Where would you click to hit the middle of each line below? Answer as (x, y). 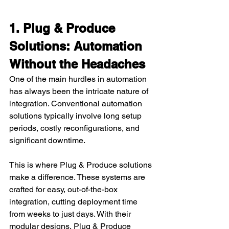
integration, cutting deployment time (74, 201)
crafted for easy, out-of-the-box (64, 189)
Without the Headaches (77, 64)
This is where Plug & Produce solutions (82, 165)
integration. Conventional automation (77, 103)
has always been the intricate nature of (80, 91)
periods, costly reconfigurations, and (75, 128)
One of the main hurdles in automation (79, 79)
